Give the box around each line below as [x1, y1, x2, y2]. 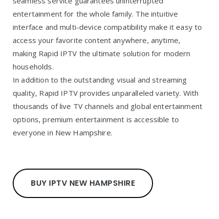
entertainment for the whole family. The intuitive [13, 9, 178, 19]
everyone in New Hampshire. [13, 128, 112, 137]
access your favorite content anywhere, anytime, [13, 35, 181, 45]
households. [13, 62, 54, 71]
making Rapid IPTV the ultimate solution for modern [13, 48, 191, 58]
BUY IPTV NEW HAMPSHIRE [31, 177, 135, 189]
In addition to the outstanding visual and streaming [13, 75, 187, 85]
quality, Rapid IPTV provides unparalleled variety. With [13, 88, 199, 98]
